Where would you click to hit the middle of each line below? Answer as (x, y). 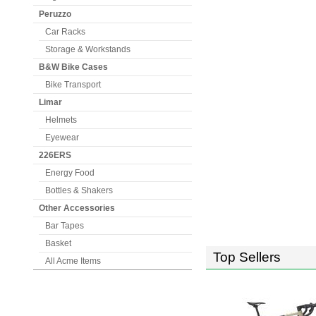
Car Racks (65, 32)
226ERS (55, 155)
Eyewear (62, 138)
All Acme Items (73, 261)
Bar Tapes (65, 226)
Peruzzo (55, 14)
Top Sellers (247, 257)
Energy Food (70, 173)
